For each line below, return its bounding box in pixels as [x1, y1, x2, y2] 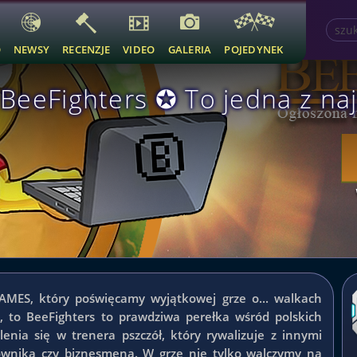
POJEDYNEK [224, 42, 284, 57]
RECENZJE [62, 42, 111, 57]
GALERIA [167, 42, 212, 57]
